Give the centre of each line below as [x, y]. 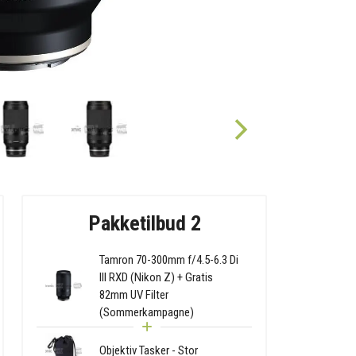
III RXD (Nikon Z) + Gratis [157, 277]
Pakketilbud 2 [144, 223]
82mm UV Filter [134, 294]
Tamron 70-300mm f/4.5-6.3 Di [169, 259]
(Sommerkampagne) [147, 312]
